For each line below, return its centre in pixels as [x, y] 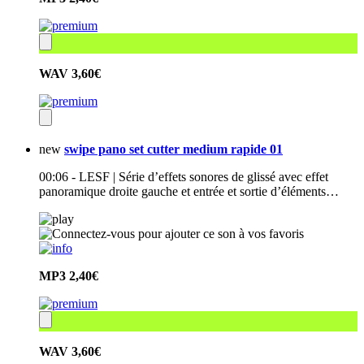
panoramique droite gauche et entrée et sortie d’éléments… [189, 192]
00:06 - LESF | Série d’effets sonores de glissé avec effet [184, 177]
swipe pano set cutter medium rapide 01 [173, 149]
